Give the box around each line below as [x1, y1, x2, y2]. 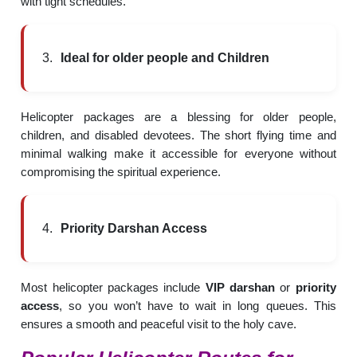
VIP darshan [205, 280, 276, 294]
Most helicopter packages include [21, 280, 206, 294]
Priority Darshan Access [61, 221, 208, 235]
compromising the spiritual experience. [21, 164, 222, 178]
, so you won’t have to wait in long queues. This [59, 298, 336, 312]
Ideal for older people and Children [61, 50, 270, 65]
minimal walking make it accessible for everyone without [21, 146, 336, 160]
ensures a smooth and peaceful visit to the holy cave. [21, 316, 297, 331]
